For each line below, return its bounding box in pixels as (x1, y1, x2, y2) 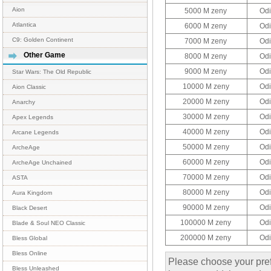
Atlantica (12, 21, 36, 28)
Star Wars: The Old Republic (12, 68, 91, 75)
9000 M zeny (184, 67, 227, 76)
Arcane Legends (12, 129, 59, 135)
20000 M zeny (183, 97, 229, 106)
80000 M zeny (183, 188, 229, 197)
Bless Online (12, 250, 47, 256)
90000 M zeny (183, 203, 229, 212)
